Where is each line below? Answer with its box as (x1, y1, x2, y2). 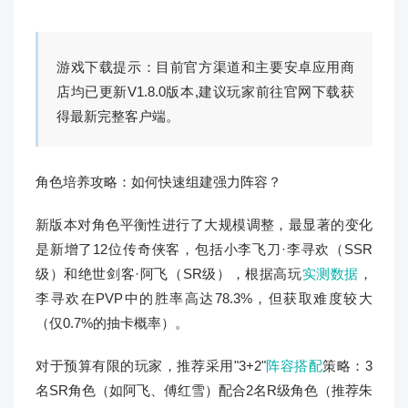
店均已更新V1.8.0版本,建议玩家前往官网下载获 (56, 84, 354, 99)
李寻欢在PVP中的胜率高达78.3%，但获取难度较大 (36, 291, 372, 306)
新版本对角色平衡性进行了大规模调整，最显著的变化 (36, 217, 372, 232)
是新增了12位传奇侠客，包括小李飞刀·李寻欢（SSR (36, 241, 372, 257)
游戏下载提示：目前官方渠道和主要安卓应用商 (56, 59, 354, 75)
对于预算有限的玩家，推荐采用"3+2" (36, 358, 266, 373)
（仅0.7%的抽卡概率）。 (36, 315, 189, 331)
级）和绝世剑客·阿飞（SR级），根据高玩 (36, 266, 302, 281)
